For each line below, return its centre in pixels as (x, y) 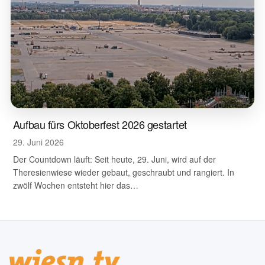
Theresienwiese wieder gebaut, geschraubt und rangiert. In (123, 172)
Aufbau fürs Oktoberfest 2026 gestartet (100, 125)
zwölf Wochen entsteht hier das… (75, 185)
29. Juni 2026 (38, 142)
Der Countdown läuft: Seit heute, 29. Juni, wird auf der (114, 159)
